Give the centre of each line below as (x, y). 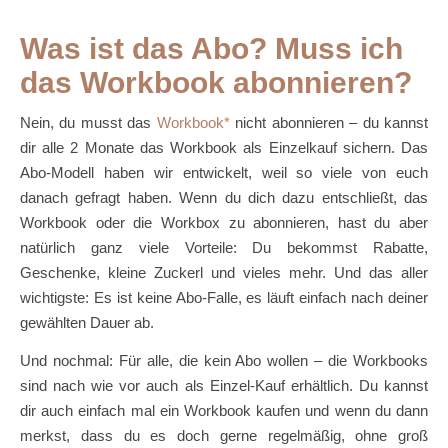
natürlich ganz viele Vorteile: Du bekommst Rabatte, (224, 248)
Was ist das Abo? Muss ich (211, 49)
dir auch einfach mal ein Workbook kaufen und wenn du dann (224, 411)
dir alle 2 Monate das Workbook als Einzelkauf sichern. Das (224, 148)
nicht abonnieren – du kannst (329, 123)
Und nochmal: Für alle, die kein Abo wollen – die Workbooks (224, 361)
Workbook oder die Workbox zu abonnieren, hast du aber (224, 223)
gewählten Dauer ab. (87, 323)
